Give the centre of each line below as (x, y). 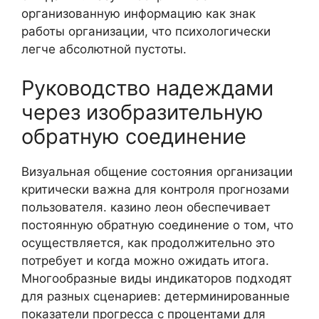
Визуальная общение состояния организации (157, 172)
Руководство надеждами (147, 88)
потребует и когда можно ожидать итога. (145, 261)
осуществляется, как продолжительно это (148, 243)
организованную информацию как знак (138, 13)
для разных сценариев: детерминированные (156, 296)
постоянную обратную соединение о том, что (157, 225)
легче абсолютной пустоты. (104, 49)
